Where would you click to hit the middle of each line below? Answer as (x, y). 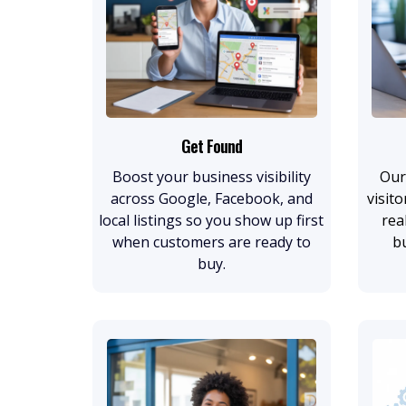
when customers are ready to (211, 242)
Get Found (211, 145)
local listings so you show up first (212, 220)
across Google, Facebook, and (211, 198)
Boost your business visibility (211, 176)
